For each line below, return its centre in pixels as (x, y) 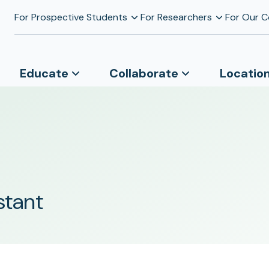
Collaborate (144, 73)
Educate (44, 73)
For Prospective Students (71, 17)
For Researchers (176, 17)
